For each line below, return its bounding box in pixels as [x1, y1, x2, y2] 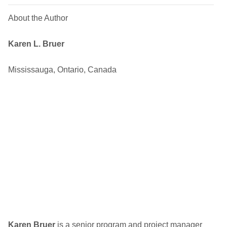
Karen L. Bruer [8, 40, 64, 48]
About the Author [8, 14, 68, 22]
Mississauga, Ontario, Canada [8, 65, 117, 74]
